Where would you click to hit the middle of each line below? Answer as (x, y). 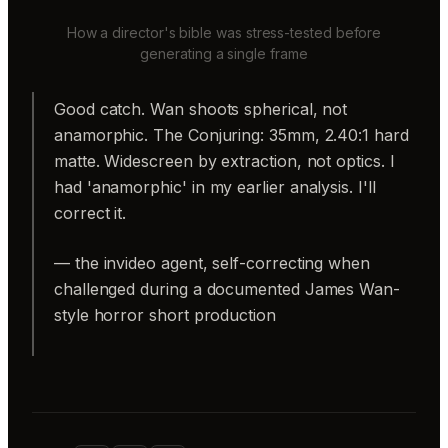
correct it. (90, 212)
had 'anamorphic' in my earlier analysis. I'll (215, 186)
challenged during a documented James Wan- (227, 288)
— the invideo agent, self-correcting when (212, 262)
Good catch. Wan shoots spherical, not (201, 108)
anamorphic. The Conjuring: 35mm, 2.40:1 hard (231, 134)
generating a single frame (224, 53)
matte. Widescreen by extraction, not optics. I (224, 160)
